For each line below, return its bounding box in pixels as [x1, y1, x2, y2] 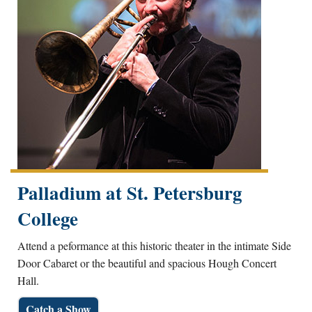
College [17, 204, 78, 232]
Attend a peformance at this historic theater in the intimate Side [17, 237, 291, 253]
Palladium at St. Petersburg [17, 178, 242, 206]
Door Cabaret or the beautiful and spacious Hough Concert [17, 255, 276, 270]
